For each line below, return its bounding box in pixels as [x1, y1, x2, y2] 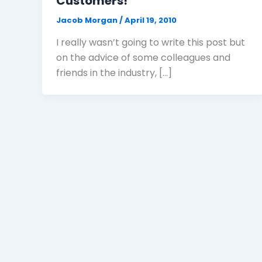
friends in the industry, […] [56, 65, 172, 80]
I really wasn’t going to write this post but [56, 35, 245, 49]
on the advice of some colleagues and [56, 50, 230, 64]
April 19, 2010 [125, 15, 177, 26]
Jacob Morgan [56, 15, 119, 26]
